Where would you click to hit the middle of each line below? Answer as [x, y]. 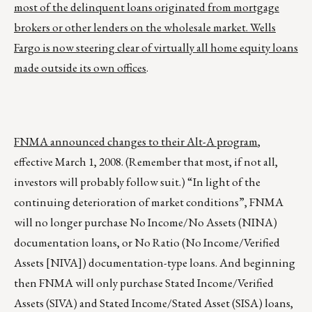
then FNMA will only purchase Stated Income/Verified [144, 283]
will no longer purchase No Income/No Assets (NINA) [146, 223]
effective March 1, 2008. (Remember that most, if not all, [146, 162]
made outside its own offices [80, 68]
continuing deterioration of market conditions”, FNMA [149, 202]
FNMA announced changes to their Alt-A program [136, 142]
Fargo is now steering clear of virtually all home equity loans [156, 48]
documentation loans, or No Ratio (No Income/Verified [147, 243]
